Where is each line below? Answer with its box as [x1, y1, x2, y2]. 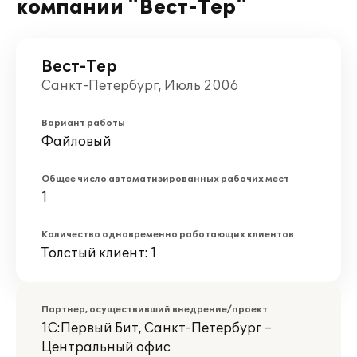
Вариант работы [41, 118, 125, 128]
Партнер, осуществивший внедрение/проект [41, 304, 268, 315]
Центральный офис [41, 339, 171, 355]
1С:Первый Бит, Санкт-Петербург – [41, 320, 272, 336]
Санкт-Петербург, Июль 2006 [41, 78, 238, 94]
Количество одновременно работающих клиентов [41, 229, 294, 240]
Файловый [41, 134, 112, 150]
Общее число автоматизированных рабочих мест [41, 174, 289, 184]
